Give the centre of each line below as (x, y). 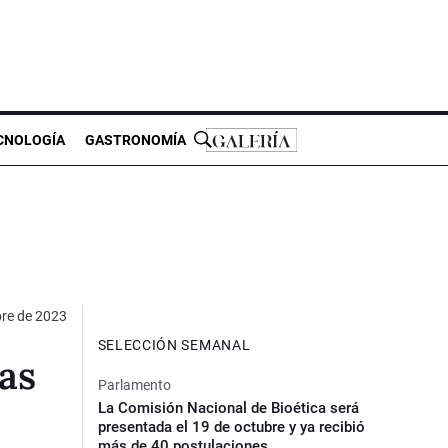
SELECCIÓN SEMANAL (174, 344)
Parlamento (134, 384)
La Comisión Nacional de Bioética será (228, 407)
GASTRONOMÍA (135, 139)
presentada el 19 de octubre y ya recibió (231, 426)
